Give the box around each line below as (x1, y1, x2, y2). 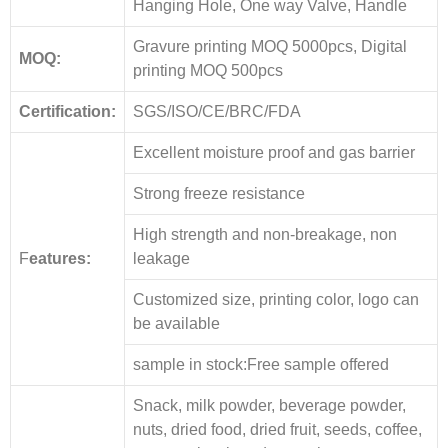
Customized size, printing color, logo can (133, 290, 419, 308)
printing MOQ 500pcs (133, 61, 283, 79)
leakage (133, 249, 190, 267)
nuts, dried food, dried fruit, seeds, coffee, (133, 420, 422, 438)
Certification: (19, 102, 116, 120)
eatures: (29, 249, 91, 267)
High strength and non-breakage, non (133, 225, 397, 243)
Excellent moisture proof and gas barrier (133, 143, 415, 161)
